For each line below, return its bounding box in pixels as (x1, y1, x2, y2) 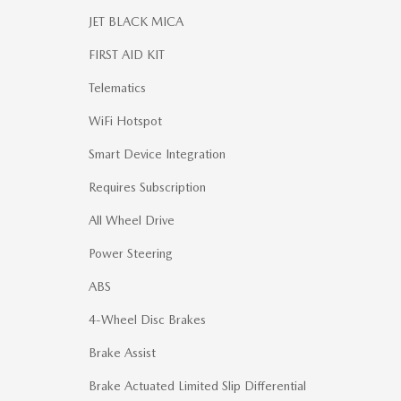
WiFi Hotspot (89, 114, 162, 128)
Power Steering (89, 246, 173, 260)
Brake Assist (89, 346, 156, 360)
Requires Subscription (89, 180, 206, 194)
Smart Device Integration (89, 147, 226, 161)
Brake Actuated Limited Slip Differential (89, 379, 306, 393)
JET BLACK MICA (89, 14, 183, 29)
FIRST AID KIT (89, 47, 165, 62)
